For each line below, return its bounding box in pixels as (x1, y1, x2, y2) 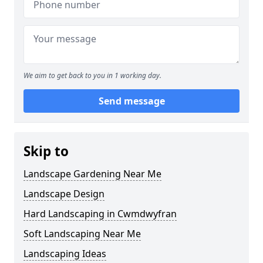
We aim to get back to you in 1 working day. (23, 70, 161, 80)
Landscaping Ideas (23, 247, 106, 260)
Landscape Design (23, 187, 104, 200)
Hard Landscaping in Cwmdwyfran (23, 207, 177, 220)
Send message (98, 95, 165, 107)
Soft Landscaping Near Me (23, 227, 141, 240)
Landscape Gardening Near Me (23, 167, 161, 180)
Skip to (23, 142, 69, 160)
